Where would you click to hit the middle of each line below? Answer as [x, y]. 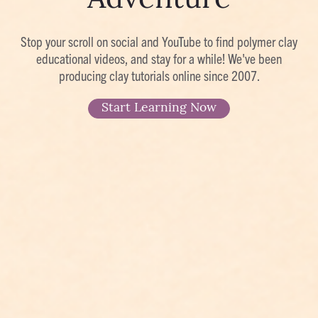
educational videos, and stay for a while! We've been [159, 58]
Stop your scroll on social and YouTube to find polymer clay [159, 41]
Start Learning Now [159, 109]
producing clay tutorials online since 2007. [159, 75]
